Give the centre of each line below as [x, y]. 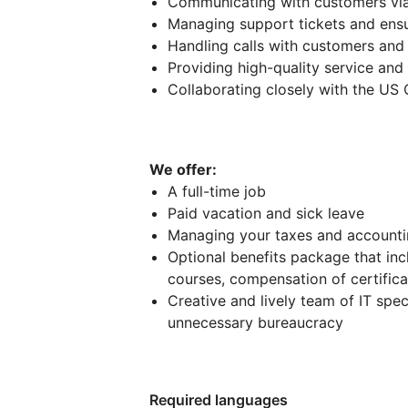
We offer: [183, 169]
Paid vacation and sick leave [266, 213]
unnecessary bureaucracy [255, 322]
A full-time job [217, 191]
